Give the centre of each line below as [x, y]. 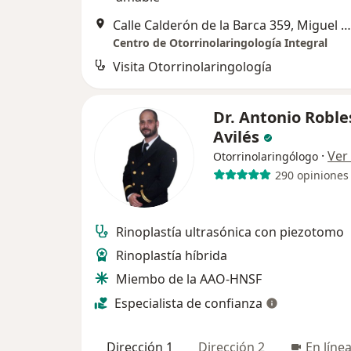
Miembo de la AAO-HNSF [189, 279]
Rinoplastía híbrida [172, 256]
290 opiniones [311, 175]
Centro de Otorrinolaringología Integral [220, 43]
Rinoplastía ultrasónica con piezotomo [230, 232]
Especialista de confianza [188, 304]
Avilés [238, 137]
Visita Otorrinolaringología [192, 67]
